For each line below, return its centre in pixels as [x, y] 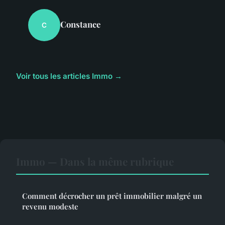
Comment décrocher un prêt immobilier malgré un [112, 196]
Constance [80, 24]
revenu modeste [50, 207]
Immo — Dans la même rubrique [95, 161]
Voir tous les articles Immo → [69, 76]
